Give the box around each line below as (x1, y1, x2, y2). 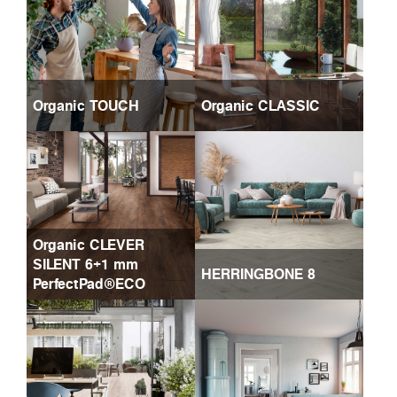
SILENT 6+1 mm (33, 253, 138, 276)
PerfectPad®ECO (33, 273, 145, 295)
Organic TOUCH (33, 95, 139, 117)
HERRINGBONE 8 (201, 263, 315, 285)
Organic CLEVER (33, 234, 144, 256)
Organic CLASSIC (201, 95, 320, 117)
